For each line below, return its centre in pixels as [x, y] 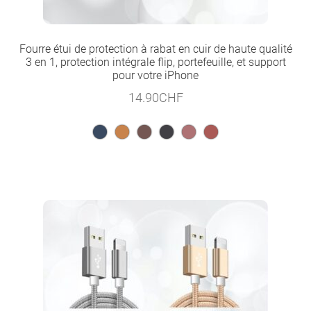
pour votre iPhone [155, 75]
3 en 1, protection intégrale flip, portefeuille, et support [155, 62]
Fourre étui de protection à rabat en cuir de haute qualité [155, 49]
